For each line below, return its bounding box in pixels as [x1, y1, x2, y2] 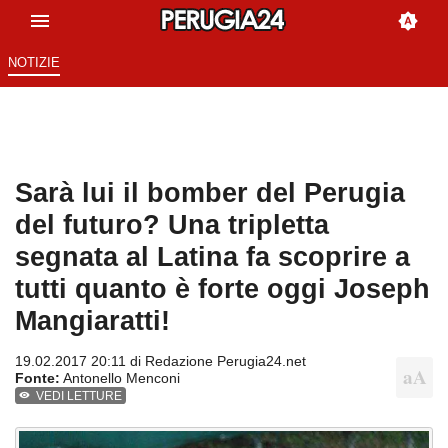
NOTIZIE [7, 55, 60, 71]
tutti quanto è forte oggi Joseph [15, 273, 430, 305]
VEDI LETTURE [36, 389, 123, 404]
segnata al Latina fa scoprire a [15, 241, 410, 273]
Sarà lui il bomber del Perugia [15, 177, 405, 209]
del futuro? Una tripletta [15, 209, 329, 241]
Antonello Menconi [60, 370, 180, 387]
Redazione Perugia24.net [145, 353, 306, 370]
